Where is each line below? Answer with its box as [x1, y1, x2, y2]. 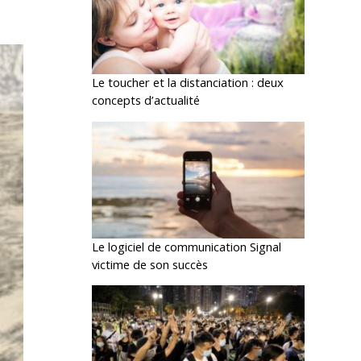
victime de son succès [92, 255, 209, 272]
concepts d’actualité [92, 92, 201, 109]
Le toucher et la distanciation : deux [92, 74, 284, 91]
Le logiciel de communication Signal [92, 238, 282, 255]
